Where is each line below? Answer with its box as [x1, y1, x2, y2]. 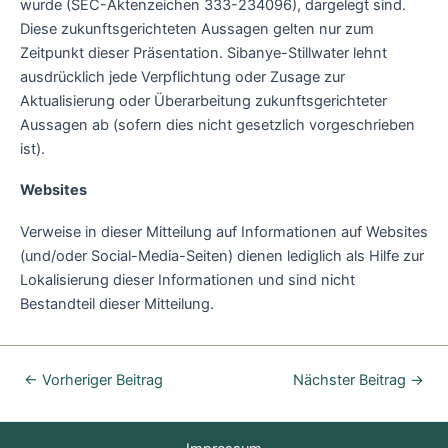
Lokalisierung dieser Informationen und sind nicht [20, 270, 355, 289]
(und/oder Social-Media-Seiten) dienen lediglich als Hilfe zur [20, 246, 424, 265]
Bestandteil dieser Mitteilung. [20, 294, 214, 313]
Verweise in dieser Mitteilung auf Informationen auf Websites [20, 222, 428, 241]
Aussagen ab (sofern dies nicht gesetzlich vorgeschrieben [20, 115, 415, 134]
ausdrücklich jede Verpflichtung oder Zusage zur [20, 67, 345, 86]
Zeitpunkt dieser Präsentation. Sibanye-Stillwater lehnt [20, 43, 387, 62]
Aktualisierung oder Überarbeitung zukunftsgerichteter [20, 91, 387, 110]
